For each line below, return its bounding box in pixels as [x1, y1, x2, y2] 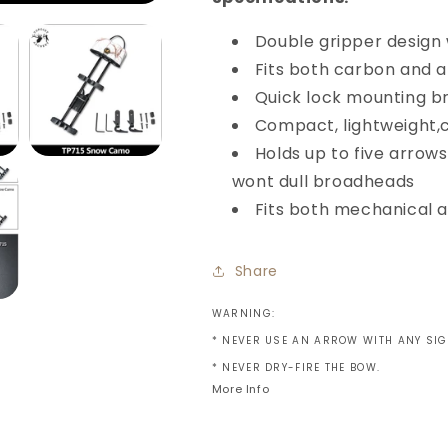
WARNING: [211, 306, 276, 322]
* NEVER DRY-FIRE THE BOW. [211, 360, 381, 376]
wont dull [231, 170, 313, 194]
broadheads [312, 170, 415, 194]
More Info [211, 381, 270, 398]
